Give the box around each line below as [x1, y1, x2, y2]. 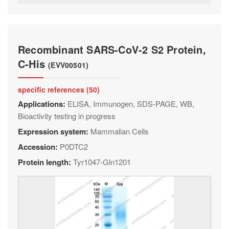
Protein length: [18, 156, 73, 168]
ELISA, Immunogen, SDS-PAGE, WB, [67, 98, 194, 109]
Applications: [18, 98, 67, 109]
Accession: [18, 141, 60, 152]
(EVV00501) [48, 60, 89, 70]
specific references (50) [18, 84, 100, 95]
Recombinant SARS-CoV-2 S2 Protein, [18, 42, 206, 57]
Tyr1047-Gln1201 [73, 156, 131, 167]
